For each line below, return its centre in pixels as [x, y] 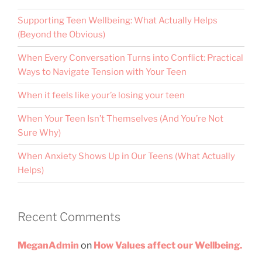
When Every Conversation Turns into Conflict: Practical [130, 58]
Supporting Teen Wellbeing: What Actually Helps [118, 21]
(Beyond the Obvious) [61, 35]
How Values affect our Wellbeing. [168, 246]
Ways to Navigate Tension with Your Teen [102, 72]
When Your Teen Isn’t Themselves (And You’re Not [120, 119]
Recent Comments [69, 217]
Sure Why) [39, 133]
